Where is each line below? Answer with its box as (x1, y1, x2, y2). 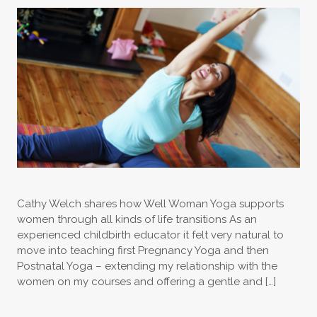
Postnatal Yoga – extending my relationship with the (16, 259, 277, 272)
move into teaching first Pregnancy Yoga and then (16, 243, 269, 257)
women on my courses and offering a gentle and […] (16, 275, 276, 288)
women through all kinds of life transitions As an (16, 212, 257, 226)
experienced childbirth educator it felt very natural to (16, 228, 284, 241)
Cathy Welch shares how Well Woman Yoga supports (16, 197, 284, 210)
